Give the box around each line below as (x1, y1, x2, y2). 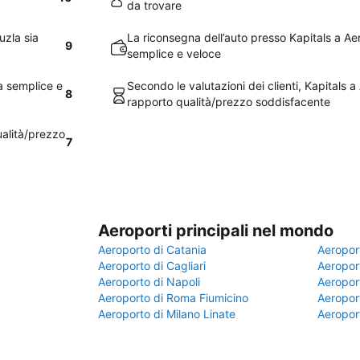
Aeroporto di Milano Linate (98, 307, 235, 321)
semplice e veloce (127, 47, 221, 60)
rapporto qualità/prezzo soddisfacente (127, 95, 330, 108)
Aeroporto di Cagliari (98, 259, 206, 272)
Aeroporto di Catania (98, 243, 207, 256)
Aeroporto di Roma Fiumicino (98, 291, 248, 305)
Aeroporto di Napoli (98, 275, 200, 288)
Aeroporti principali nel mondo (98, 221, 333, 240)
